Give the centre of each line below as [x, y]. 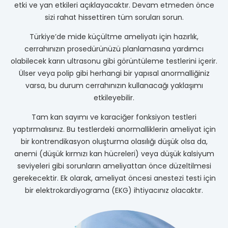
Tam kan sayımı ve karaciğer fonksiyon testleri [114, 117]
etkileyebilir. [114, 97]
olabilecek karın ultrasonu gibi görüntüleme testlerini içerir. [114, 61]
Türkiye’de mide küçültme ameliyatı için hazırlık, [114, 36]
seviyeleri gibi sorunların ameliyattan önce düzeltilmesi [114, 166]
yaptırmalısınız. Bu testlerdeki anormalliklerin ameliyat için [114, 129]
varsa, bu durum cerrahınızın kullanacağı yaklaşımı [114, 85]
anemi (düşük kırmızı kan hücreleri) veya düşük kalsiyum [114, 153]
